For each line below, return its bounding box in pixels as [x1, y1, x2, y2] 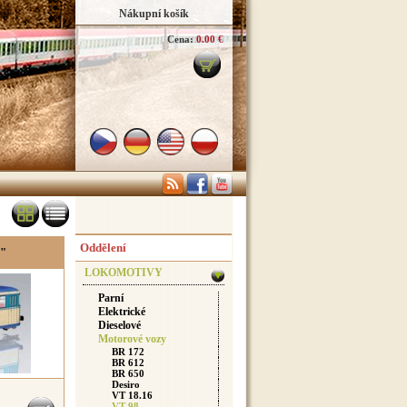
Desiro [112, 379, 140, 390]
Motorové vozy [98, 333, 166, 345]
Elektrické [98, 305, 145, 318]
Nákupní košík [119, 7, 189, 20]
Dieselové [98, 319, 141, 332]
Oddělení [80, 241, 126, 254]
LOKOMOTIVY [84, 266, 163, 279]
